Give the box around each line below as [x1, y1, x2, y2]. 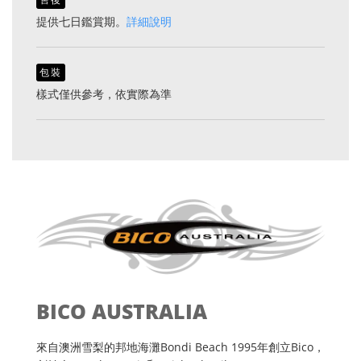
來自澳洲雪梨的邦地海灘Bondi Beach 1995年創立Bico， [36, 338, 325, 355]
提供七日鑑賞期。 [36, 13, 127, 29]
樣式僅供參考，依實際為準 [36, 85, 172, 102]
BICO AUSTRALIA [36, 297, 207, 325]
